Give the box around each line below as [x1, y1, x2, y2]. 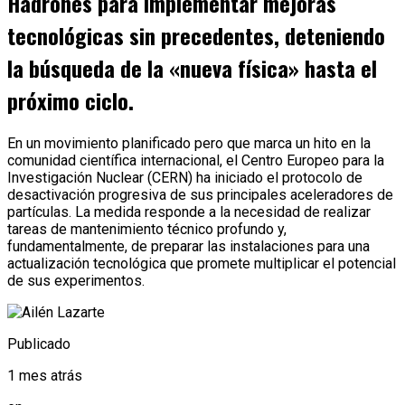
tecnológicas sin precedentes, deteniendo [7, 18, 385, 52]
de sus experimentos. [7, 271, 145, 289]
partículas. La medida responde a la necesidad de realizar [7, 202, 371, 221]
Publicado [7, 334, 71, 353]
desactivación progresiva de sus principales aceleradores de [7, 185, 393, 203]
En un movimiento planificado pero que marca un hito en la [7, 134, 371, 152]
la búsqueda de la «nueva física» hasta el [7, 51, 377, 84]
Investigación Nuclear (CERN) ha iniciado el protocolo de [7, 168, 363, 186]
